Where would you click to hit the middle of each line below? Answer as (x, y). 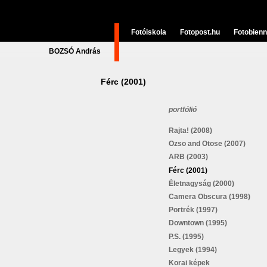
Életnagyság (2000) (201, 183)
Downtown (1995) (198, 223)
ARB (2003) (188, 157)
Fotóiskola (149, 32)
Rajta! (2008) (190, 131)
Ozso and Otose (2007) (207, 144)
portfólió (183, 110)
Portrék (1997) (193, 210)
